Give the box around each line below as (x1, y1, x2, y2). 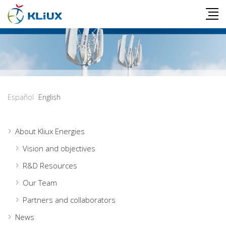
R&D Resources (23, 160, 77, 171)
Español (8, 92, 34, 102)
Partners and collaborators (23, 194, 116, 205)
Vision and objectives (23, 143, 95, 153)
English (38, 92, 61, 102)
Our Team (23, 177, 57, 188)
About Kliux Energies (15, 126, 85, 136)
